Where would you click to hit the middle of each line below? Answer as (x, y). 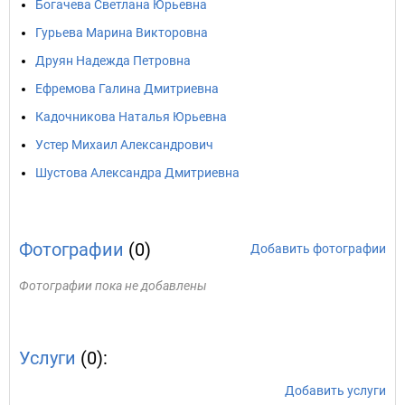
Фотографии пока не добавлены (113, 286)
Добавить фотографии (318, 249)
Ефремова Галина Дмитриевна (127, 89)
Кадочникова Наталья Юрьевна (131, 117)
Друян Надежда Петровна (113, 61)
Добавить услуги (335, 391)
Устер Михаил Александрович (124, 145)
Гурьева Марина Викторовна (122, 33)
